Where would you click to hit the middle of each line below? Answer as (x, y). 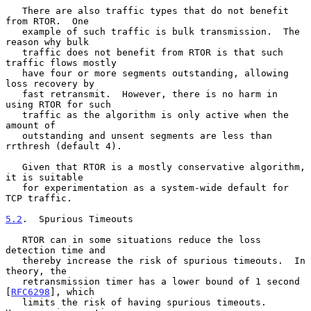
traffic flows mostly (61, 62)
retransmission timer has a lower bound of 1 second (14, 281)
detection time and (56, 250)
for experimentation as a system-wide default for (14, 187)
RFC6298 (31, 292)
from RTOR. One (47, 21)
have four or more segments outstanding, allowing (14, 73)
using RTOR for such (58, 104)
